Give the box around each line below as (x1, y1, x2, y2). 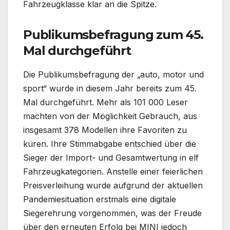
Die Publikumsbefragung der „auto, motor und (23, 69, 204, 80)
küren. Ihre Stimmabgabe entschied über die (23, 138, 196, 149)
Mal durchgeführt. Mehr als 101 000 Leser (23, 97, 188, 107)
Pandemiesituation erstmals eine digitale (23, 194, 176, 204)
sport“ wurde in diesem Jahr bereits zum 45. (23, 83, 197, 93)
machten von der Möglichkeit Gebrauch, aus (23, 110, 197, 121)
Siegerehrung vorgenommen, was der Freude (23, 207, 202, 218)
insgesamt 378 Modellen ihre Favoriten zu (23, 124, 187, 135)
